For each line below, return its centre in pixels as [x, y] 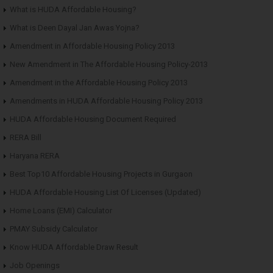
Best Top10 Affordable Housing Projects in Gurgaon [101, 174]
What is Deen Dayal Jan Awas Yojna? [75, 27]
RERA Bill [26, 137]
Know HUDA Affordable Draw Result [74, 247]
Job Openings [35, 265]
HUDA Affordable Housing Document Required [93, 119]
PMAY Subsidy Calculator [54, 229]
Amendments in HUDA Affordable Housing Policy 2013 [106, 101]
